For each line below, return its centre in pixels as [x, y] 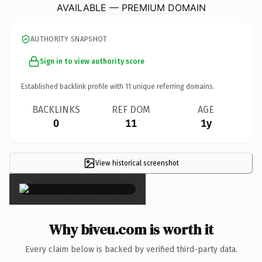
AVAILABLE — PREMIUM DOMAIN [131, 7]
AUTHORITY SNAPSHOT [69, 39]
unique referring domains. [173, 86]
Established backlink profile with [73, 86]
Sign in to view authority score [92, 61]
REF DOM [131, 109]
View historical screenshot [137, 163]
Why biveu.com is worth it [131, 229]
